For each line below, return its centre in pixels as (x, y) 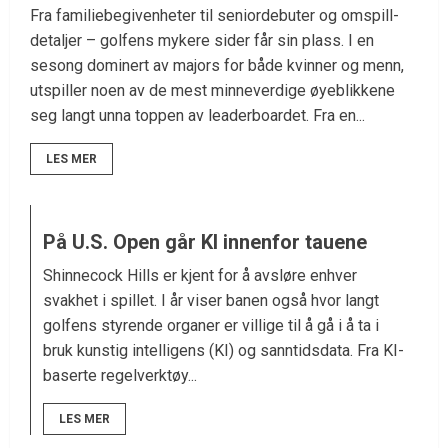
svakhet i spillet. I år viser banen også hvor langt (211, 301)
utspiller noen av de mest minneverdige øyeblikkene (212, 91)
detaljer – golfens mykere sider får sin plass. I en (202, 41)
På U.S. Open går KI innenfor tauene (205, 242)
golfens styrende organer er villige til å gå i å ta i (211, 326)
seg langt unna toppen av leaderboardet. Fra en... (197, 116)
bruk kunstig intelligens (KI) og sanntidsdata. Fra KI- (223, 351)
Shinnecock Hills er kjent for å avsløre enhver (200, 276)
